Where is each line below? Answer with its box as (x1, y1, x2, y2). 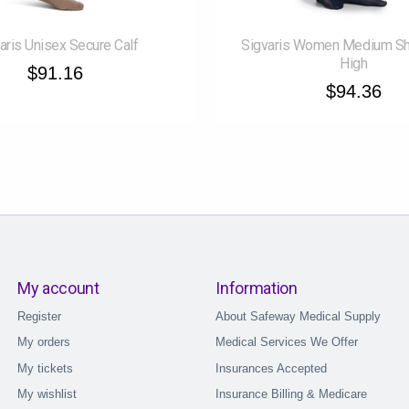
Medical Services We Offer (215, 335, 359, 350)
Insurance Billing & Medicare (215, 387, 368, 402)
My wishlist (16, 387, 77, 402)
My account (16, 278, 100, 298)
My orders (16, 335, 70, 350)
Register (16, 309, 61, 324)
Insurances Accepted (215, 361, 328, 375)
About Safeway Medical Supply (215, 309, 382, 324)
